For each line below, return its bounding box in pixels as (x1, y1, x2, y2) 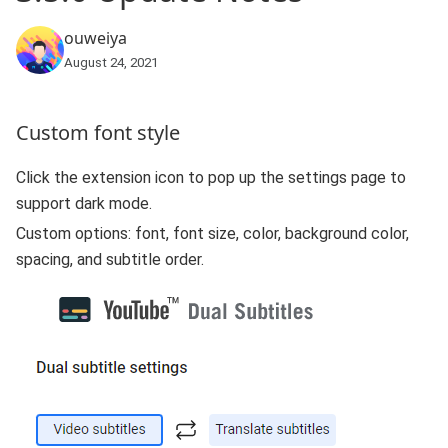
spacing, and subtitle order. (16, 250, 204, 270)
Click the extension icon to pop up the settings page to (16, 168, 406, 188)
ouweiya (64, 26, 127, 49)
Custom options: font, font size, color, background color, (16, 224, 409, 244)
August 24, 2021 (64, 54, 158, 70)
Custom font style (16, 119, 180, 147)
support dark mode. (16, 194, 152, 214)
